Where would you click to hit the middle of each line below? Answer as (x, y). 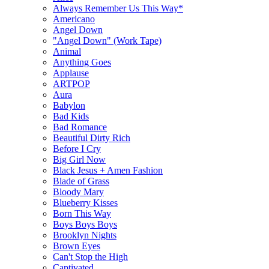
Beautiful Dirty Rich (92, 138)
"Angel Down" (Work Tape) (107, 40)
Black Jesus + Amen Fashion (108, 170)
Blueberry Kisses (85, 202)
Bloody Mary (78, 192)
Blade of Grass (81, 181)
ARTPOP (71, 83)
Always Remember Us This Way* (118, 8)
